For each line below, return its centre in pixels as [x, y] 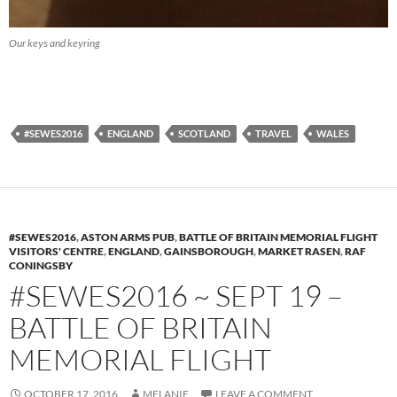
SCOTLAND [204, 133]
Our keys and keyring [54, 43]
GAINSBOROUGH [209, 251]
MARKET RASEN [299, 251]
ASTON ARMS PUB [128, 237]
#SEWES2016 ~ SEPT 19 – [176, 295]
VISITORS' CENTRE [56, 251]
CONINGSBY [41, 265]
